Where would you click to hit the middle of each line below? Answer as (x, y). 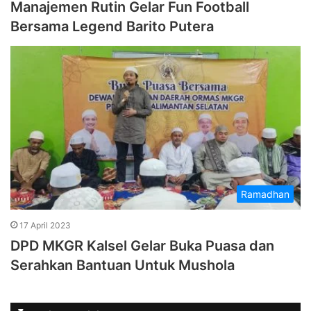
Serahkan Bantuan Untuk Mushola (123, 265)
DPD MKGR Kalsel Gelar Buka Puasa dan (142, 245)
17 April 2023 (45, 225)
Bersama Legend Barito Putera (112, 27)
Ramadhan (265, 194)
